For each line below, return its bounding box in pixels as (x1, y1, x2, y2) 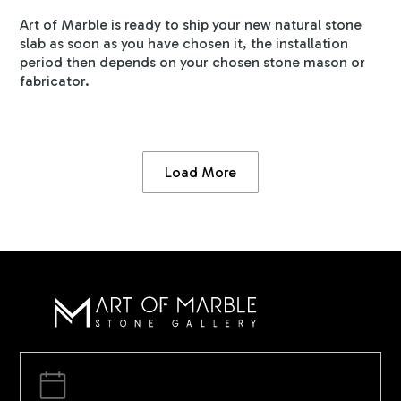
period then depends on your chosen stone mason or (20, 53, 366, 71)
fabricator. (20, 72, 90, 90)
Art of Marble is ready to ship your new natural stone (20, 15, 363, 33)
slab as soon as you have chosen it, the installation (20, 34, 349, 52)
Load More (165, 163, 236, 181)
